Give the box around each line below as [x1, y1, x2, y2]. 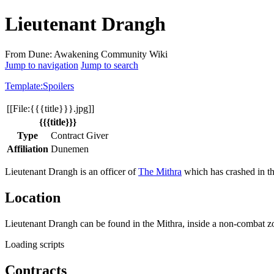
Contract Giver [51, 130, 108, 141]
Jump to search [81, 59, 138, 70]
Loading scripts [5, 239, 64, 250]
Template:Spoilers [5, 80, 74, 91]
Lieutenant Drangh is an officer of [5, 166, 138, 177]
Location [5, 189, 61, 206]
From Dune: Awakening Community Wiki [5, 48, 168, 59]
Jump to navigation [5, 59, 78, 70]
